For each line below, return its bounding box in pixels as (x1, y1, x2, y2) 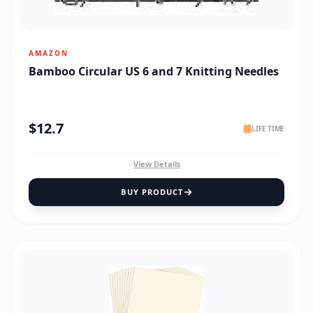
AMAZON (29, 48, 68, 58)
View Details (133, 159, 180, 169)
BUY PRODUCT (121, 187, 184, 197)
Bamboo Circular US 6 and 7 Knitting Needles (29, 64, 279, 79)
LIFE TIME (252, 123, 284, 133)
